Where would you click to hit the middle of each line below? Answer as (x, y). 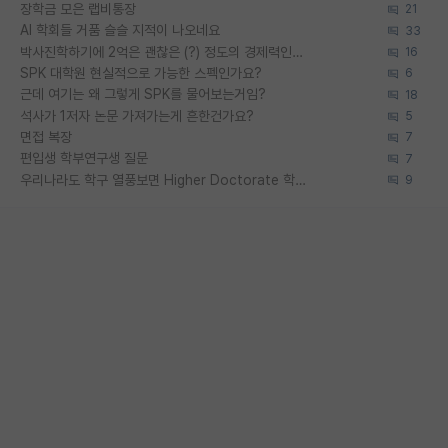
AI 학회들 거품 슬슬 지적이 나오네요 (120, 30)
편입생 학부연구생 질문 (84, 158)
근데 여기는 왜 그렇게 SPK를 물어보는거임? (143, 94)
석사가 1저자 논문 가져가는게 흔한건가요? (137, 115)
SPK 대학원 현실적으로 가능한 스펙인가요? (141, 73)
